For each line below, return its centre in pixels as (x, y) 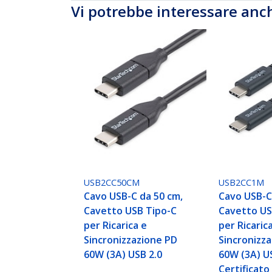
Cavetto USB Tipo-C (131, 211)
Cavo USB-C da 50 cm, (134, 196)
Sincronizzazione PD (131, 240)
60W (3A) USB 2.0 (123, 255)
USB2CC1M (242, 183)
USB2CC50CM (112, 183)
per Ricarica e (116, 226)
